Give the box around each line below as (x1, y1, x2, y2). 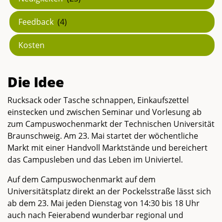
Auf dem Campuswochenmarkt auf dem (7, 173, 156, 185)
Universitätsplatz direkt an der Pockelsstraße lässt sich (7, 185, 211, 197)
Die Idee (7, 72, 64, 91)
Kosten (18, 39, 45, 51)
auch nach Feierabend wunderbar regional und (7, 209, 183, 221)
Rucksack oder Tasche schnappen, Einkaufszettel (7, 94, 189, 106)
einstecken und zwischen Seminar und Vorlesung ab (7, 106, 202, 117)
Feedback (18, 16, 55, 27)
